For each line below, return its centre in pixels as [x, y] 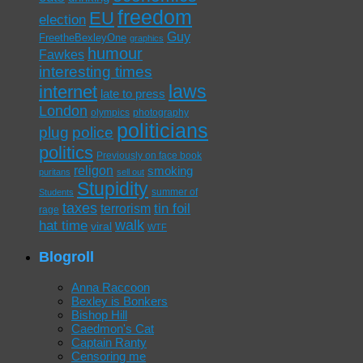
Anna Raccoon [111, 287]
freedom [155, 17]
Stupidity [113, 189]
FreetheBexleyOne [83, 38]
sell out [130, 172]
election [62, 20]
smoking [170, 171]
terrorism [126, 209]
